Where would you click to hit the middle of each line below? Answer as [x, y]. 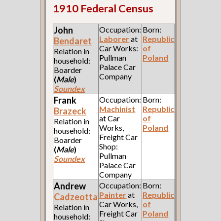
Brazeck [70, 111]
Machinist [117, 109]
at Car [110, 118]
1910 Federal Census [103, 8]
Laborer [114, 38]
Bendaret [73, 41]
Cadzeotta [76, 197]
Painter [113, 194]
